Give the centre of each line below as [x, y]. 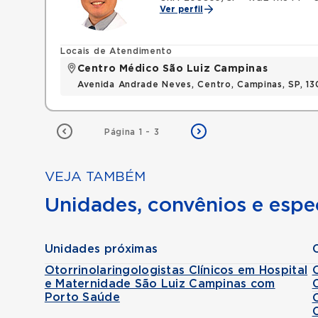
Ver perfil [181, 9]
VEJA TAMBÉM [95, 177]
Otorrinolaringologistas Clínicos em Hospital [176, 270]
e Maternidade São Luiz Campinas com [160, 284]
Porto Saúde [82, 297]
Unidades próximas [101, 249]
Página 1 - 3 [132, 132]
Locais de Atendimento [116, 51]
